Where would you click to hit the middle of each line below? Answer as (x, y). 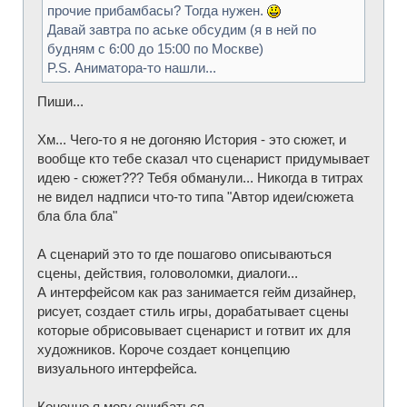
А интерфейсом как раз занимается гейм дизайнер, (197, 292)
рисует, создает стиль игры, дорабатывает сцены (193, 311)
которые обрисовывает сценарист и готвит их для (194, 330)
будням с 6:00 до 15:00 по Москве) (155, 48)
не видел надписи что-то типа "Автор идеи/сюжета (195, 196)
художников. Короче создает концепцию (164, 349)
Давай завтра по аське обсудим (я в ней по (182, 29)
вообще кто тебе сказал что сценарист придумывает (203, 158)
